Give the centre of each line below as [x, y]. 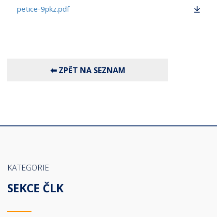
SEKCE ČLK [35, 188]
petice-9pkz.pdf [43, 9]
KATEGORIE [28, 168]
